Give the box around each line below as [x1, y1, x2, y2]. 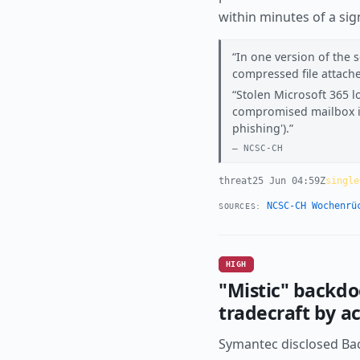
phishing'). [231, 121, 289, 137]
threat [219, 175, 252, 187]
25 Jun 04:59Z [252, 175, 325, 187]
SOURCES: [219, 202, 261, 211]
